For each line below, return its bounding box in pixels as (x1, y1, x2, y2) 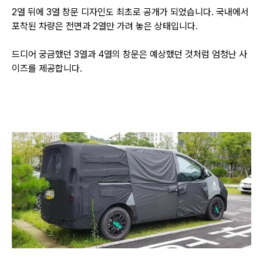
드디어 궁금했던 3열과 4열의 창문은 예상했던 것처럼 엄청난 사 (12, 48, 247, 60)
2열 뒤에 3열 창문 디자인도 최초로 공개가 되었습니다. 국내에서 (12, 6, 249, 18)
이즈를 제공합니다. (12, 62, 85, 74)
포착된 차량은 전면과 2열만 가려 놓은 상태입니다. (12, 20, 203, 32)
